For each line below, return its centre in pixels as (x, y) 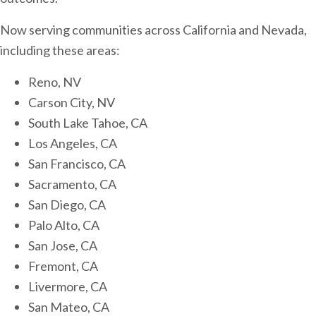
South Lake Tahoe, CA (88, 123)
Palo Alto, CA (64, 225)
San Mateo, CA (69, 307)
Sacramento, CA (72, 184)
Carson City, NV (72, 102)
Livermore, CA (68, 286)
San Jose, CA (63, 245)
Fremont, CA (63, 266)
